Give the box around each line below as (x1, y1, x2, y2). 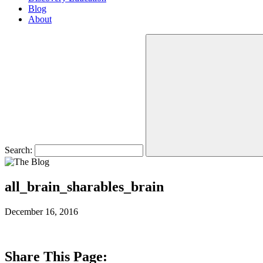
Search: (5, 145, 32, 155)
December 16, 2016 (5, 206, 78, 217)
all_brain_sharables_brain (5, 178, 164, 194)
